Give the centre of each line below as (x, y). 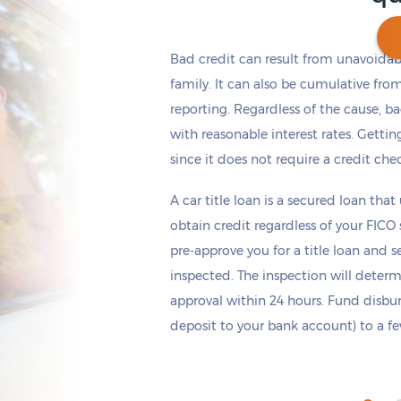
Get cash (124, 111)
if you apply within (252, 111)
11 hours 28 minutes (197, 137)
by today (176, 111)
